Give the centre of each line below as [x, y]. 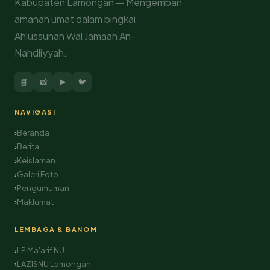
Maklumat [35, 202]
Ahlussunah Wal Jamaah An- [75, 36]
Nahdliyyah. [41, 53]
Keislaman [36, 160]
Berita [28, 146]
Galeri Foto [38, 174]
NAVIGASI [35, 112]
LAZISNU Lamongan [54, 264]
